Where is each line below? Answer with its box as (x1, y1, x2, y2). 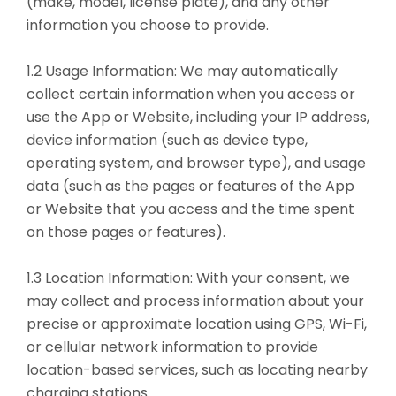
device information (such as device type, (27, 129, 308, 150)
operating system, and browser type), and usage (27, 152, 366, 173)
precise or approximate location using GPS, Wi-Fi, (27, 313, 367, 334)
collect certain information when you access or (27, 83, 355, 104)
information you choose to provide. (27, 14, 269, 35)
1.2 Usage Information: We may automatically (27, 60, 338, 81)
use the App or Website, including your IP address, (27, 106, 369, 127)
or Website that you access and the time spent (27, 198, 354, 219)
